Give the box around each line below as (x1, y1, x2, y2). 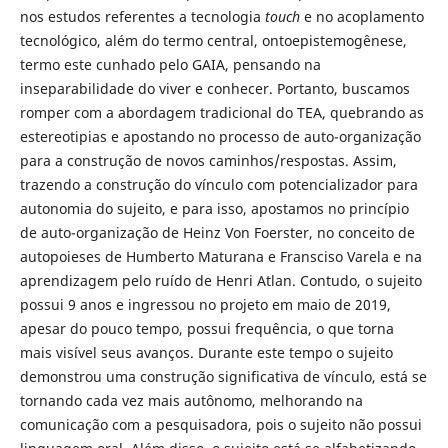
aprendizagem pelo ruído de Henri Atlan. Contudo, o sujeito (19, 270, 422, 290)
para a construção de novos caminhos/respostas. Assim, (19, 150, 397, 170)
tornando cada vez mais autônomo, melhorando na (19, 390, 363, 410)
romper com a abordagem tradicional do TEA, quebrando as (19, 102, 424, 122)
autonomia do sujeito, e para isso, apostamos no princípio (19, 198, 409, 218)
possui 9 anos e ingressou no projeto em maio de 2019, (19, 294, 391, 314)
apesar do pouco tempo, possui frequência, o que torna (19, 318, 394, 338)
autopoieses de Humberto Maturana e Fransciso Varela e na (19, 246, 422, 266)
